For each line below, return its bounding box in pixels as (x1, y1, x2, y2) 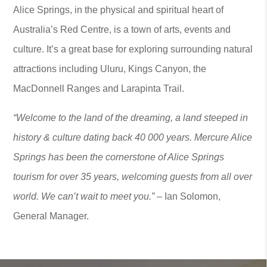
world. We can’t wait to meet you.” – (13, 191, 165, 201)
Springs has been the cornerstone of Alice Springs (13, 152, 225, 162)
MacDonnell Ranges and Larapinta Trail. (13, 83, 185, 94)
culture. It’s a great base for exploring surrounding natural (13, 44, 253, 54)
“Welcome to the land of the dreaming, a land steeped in (13, 113, 249, 123)
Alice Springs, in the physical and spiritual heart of (13, 5, 224, 15)
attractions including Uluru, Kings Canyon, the (13, 64, 207, 74)
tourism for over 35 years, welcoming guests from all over (13, 172, 253, 182)
